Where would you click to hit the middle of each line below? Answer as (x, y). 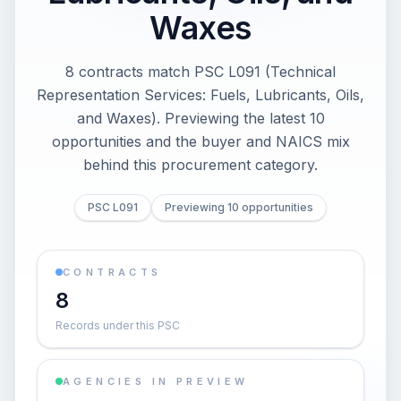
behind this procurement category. (200, 165)
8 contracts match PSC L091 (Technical (200, 72)
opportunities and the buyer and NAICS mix (200, 141)
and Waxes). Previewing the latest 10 (200, 118)
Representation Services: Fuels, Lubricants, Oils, (200, 95)
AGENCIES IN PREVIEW (156, 381)
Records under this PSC (118, 325)
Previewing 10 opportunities (239, 207)
